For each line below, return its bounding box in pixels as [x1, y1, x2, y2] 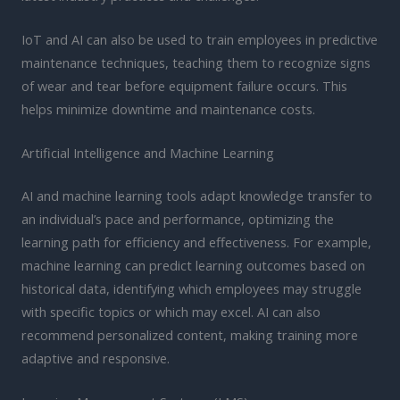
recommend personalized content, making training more [21, 326, 358, 345]
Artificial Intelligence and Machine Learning [21, 144, 274, 162]
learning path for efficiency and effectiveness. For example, [21, 233, 371, 252]
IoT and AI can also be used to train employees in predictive [21, 29, 378, 48]
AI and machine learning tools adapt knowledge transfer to [21, 187, 372, 205]
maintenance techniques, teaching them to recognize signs [21, 53, 371, 71]
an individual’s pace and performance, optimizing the [21, 210, 334, 229]
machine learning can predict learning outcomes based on [21, 256, 365, 275]
